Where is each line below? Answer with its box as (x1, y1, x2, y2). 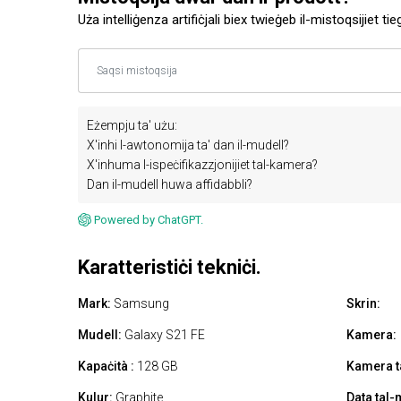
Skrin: (346, 296, 380, 311)
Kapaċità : (78, 359, 134, 374)
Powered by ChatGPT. (94, 213, 203, 227)
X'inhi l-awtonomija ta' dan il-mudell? (87, 138, 289, 153)
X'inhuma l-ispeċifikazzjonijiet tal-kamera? (87, 158, 318, 173)
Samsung (111, 296, 169, 311)
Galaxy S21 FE (122, 328, 205, 343)
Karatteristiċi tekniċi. (78, 256, 261, 279)
